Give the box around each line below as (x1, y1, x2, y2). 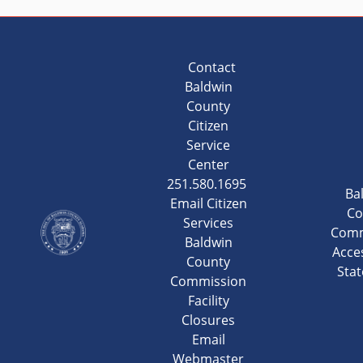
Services (183, 214, 234, 232)
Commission (170, 272, 247, 290)
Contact (181, 58, 236, 76)
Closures (181, 311, 236, 329)
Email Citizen (169, 194, 247, 212)
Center (187, 156, 229, 173)
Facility (187, 292, 229, 310)
